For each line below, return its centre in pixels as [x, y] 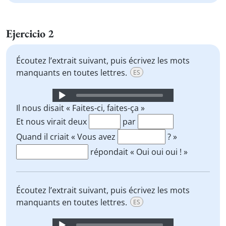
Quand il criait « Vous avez [67, 137]
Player [62, 106]
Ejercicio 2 [30, 34]
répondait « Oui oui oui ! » [138, 152]
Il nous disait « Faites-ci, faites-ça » [80, 108]
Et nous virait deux [52, 122]
